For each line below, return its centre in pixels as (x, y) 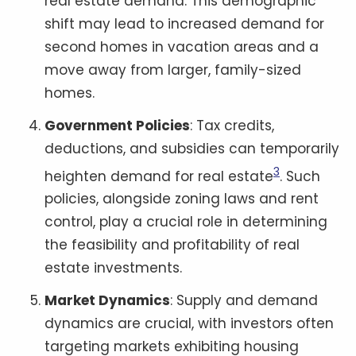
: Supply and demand (244, 301)
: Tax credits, (232, 125)
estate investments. (113, 268)
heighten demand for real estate (159, 176)
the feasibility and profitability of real (172, 245)
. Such (300, 176)
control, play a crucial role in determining (186, 222)
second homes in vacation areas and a (182, 46)
